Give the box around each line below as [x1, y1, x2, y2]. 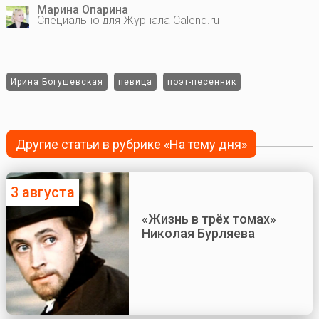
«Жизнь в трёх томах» [141, 211, 276, 227]
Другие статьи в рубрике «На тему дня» [16, 136, 248, 152]
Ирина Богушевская [10, 76, 103, 87]
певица [117, 76, 152, 87]
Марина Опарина [36, 2, 128, 16]
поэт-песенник [167, 76, 236, 87]
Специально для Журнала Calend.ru [36, 13, 219, 27]
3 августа [10, 184, 75, 202]
